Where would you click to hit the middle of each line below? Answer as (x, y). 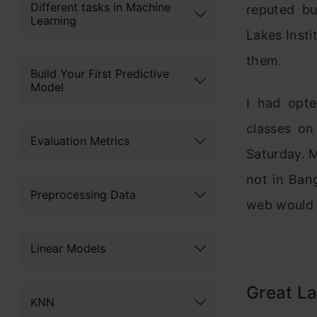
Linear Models (68, 248)
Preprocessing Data (83, 194)
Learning (53, 21)
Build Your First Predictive (100, 74)
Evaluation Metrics (80, 140)
